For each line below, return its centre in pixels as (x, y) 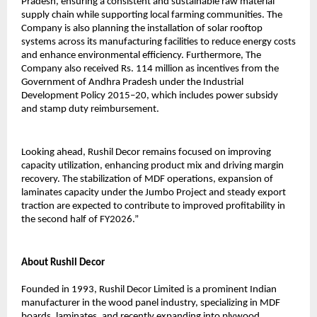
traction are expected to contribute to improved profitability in (153, 207)
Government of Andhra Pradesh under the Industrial (132, 83)
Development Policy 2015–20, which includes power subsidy (150, 96)
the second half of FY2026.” (80, 220)
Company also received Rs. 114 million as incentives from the (150, 69)
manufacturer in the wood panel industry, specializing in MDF (151, 304)
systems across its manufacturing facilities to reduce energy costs (158, 42)
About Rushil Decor (63, 263)
